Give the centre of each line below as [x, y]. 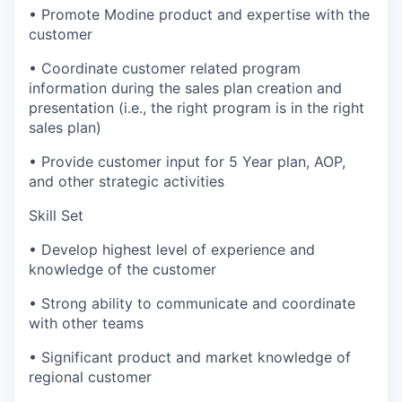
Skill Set [56, 215]
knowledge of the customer [122, 269]
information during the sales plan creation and [185, 87]
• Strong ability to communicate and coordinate [192, 303]
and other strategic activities [127, 181]
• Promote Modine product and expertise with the [199, 14]
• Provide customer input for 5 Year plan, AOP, [187, 161]
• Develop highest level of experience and [172, 249]
